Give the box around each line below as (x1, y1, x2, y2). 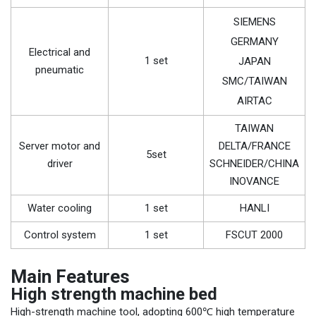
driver (47, 157, 73, 170)
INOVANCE (229, 175, 279, 188)
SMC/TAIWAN (221, 75, 287, 87)
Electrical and (29, 46, 90, 59)
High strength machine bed (11, 284, 217, 304)
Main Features (11, 266, 130, 287)
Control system (23, 229, 96, 241)
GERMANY (230, 35, 279, 48)
